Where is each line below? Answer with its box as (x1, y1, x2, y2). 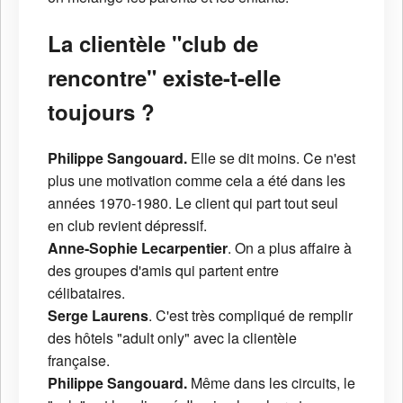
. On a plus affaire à (228, 237, 352, 258)
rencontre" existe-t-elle (48, 61, 281, 93)
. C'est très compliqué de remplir (148, 304, 353, 326)
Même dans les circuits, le (191, 372, 355, 393)
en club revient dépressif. (48, 214, 207, 236)
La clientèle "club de (48, 27, 258, 58)
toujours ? (48, 95, 155, 127)
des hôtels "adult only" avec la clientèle (48, 327, 297, 348)
